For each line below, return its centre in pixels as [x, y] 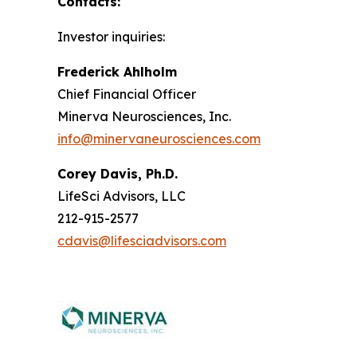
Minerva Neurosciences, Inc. [144, 116]
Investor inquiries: [111, 36]
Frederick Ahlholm [117, 71]
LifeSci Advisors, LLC [122, 196]
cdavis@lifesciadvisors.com [142, 240]
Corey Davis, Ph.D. [118, 173]
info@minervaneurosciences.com [159, 138]
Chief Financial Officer [127, 94]
